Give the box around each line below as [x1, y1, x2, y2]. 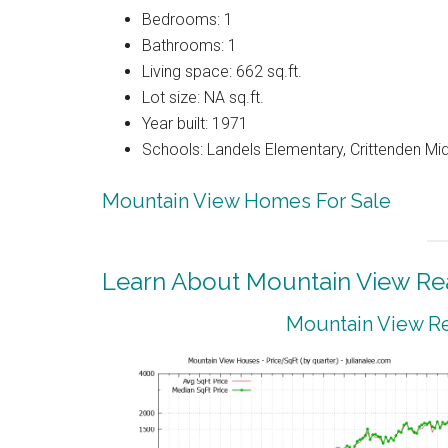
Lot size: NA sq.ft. [142, 88, 264, 108]
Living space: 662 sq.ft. [142, 62, 302, 82]
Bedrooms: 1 [142, 10, 233, 30]
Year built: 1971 [142, 114, 248, 134]
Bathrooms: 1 [142, 36, 237, 56]
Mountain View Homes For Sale [102, 189, 391, 214]
